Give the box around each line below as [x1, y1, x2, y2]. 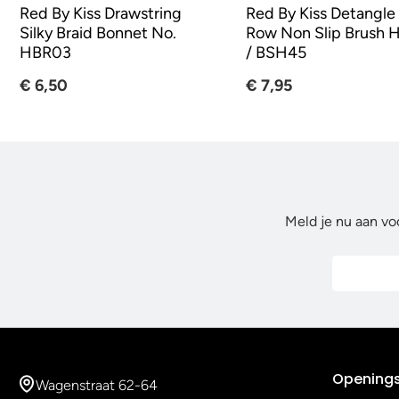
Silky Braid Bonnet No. [20, 23, 176, 44]
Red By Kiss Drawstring [20, 4, 182, 24]
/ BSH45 [246, 43, 307, 63]
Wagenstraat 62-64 [36, 377, 158, 395]
